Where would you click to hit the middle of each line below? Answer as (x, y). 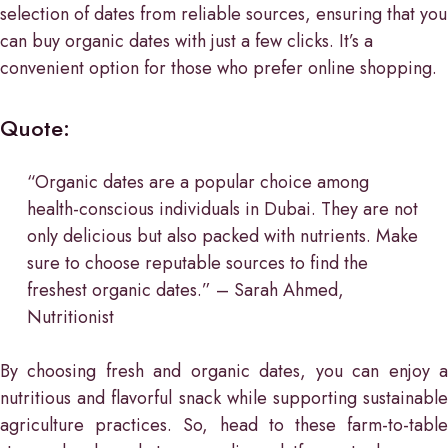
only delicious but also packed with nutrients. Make (222, 235)
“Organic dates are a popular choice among (198, 181)
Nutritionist (70, 316)
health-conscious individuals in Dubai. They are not (222, 208)
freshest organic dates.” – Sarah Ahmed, (185, 289)
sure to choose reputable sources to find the (197, 262)
